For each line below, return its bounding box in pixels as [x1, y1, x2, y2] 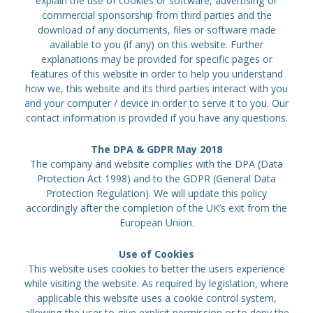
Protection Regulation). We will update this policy [46, 187, 267, 200]
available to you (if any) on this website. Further [50, 38, 263, 51]
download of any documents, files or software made [37, 23, 276, 36]
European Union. [119, 216, 194, 229]
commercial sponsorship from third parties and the [41, 8, 272, 22]
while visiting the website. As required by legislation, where [24, 277, 289, 290]
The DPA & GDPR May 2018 [91, 143, 222, 156]
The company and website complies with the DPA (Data [30, 157, 283, 170]
